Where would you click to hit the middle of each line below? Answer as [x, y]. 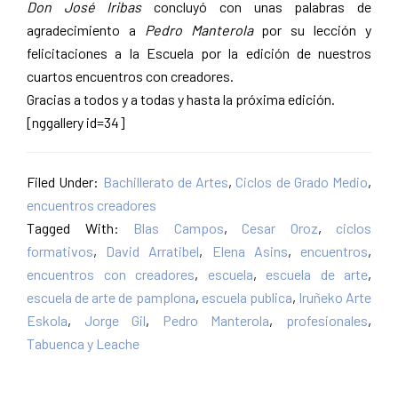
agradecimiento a [81, 29]
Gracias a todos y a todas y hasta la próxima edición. [181, 99]
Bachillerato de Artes [165, 181]
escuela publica [247, 297]
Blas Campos [179, 227]
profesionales [327, 320]
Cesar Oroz [280, 227]
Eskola [47, 320]
